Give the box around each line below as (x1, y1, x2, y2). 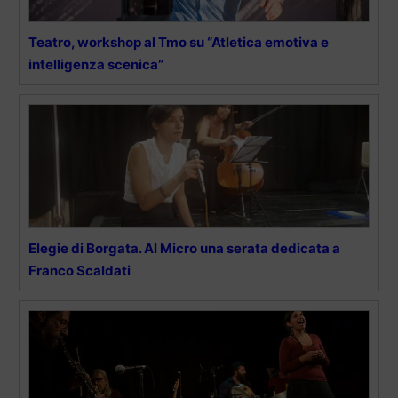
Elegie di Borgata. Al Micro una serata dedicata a (28, 239, 340, 257)
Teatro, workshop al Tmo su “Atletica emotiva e (28, 33, 329, 51)
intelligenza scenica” (28, 55, 163, 73)
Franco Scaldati (28, 261, 131, 279)
